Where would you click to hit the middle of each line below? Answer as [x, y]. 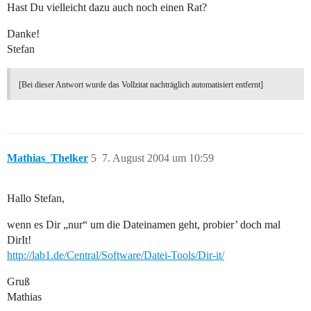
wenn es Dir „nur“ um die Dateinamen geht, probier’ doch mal [144, 225]
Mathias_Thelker [48, 158]
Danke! [23, 34]
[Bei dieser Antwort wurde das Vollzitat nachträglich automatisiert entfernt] [141, 85]
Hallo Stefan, [36, 199]
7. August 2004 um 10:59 [158, 158]
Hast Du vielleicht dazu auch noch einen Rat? [107, 8]
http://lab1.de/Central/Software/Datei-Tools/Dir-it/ [116, 255]
